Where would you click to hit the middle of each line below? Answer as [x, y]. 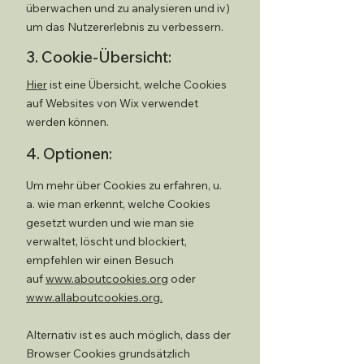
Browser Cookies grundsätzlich [108, 353]
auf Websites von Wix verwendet [112, 103]
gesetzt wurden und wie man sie [110, 223]
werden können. [67, 122]
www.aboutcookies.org [107, 279]
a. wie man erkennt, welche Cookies [118, 204]
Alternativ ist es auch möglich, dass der [128, 335]
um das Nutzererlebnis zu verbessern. [125, 27]
